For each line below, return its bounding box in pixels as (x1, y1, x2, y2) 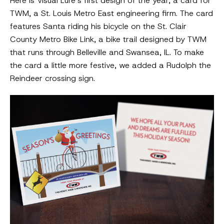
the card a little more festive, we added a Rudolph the (10, 60, 211, 71)
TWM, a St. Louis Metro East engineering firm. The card (10, 8, 213, 19)
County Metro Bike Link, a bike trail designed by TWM (10, 34, 206, 45)
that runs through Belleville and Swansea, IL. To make (10, 47, 204, 58)
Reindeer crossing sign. (10, 73, 95, 84)
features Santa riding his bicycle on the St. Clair (10, 21, 186, 32)
